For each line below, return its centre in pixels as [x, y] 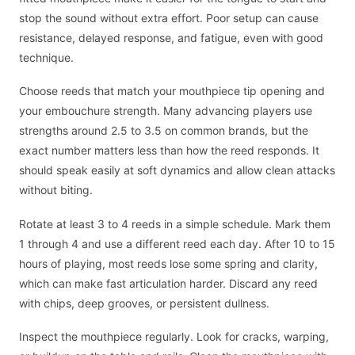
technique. [46, 57]
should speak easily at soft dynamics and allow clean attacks [177, 170]
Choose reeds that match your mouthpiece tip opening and [172, 91]
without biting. [56, 190]
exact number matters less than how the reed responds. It [169, 151]
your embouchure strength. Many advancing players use [166, 111]
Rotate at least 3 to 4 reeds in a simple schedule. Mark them [175, 223]
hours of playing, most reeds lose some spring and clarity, [168, 263]
